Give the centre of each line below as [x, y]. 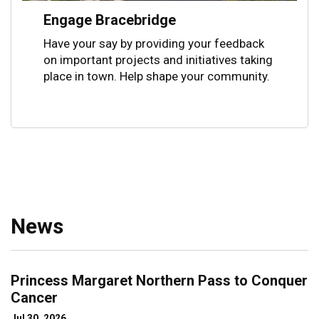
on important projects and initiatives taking [158, 59]
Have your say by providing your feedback [154, 43]
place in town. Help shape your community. [157, 76]
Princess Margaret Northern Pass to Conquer [159, 280]
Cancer [34, 297]
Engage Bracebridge [110, 20]
